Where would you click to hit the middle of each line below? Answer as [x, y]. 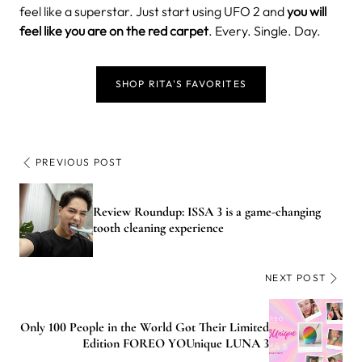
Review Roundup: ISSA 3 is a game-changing [207, 212]
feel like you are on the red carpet [114, 30]
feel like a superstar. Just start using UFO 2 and [153, 11]
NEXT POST [296, 277]
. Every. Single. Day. [265, 30]
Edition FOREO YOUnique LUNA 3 [176, 344]
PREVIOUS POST [80, 162]
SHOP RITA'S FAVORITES [181, 83]
